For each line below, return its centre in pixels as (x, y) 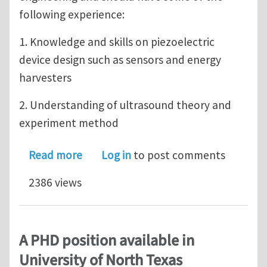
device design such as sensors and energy (120, 59)
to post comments (178, 155)
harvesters (45, 77)
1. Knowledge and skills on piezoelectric (117, 41)
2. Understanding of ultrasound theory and (125, 105)
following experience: (72, 14)
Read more (55, 155)
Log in (116, 155)
